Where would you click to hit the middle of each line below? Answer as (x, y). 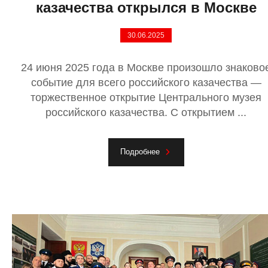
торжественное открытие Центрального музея (146, 97)
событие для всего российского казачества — (146, 82)
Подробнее (140, 151)
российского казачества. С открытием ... (146, 112)
